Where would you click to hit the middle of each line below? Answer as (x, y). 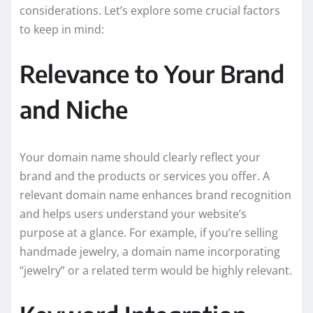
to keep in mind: (62, 29)
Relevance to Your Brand (152, 73)
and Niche (74, 109)
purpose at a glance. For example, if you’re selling (149, 232)
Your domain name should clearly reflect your (140, 157)
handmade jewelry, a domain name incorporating (150, 251)
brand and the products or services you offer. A (145, 176)
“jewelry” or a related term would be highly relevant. (156, 270)
